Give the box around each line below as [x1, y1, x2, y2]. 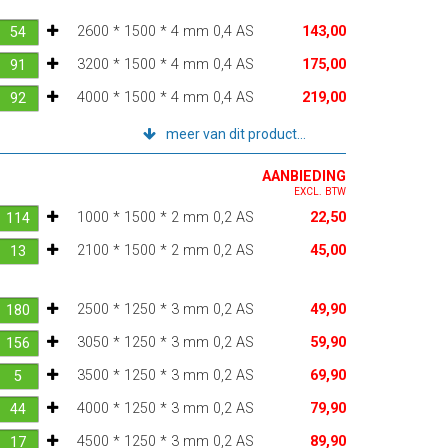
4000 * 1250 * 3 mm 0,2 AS [76, 399, 254, 417]
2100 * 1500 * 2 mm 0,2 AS [76, 241, 254, 259]
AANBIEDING [261, 167, 346, 185]
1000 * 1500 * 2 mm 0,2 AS [76, 208, 254, 226]
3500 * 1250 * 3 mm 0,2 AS [76, 366, 254, 384]
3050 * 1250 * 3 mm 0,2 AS [76, 333, 254, 351]
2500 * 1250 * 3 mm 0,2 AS [76, 300, 254, 318]
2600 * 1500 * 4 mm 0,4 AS [76, 22, 254, 40]
